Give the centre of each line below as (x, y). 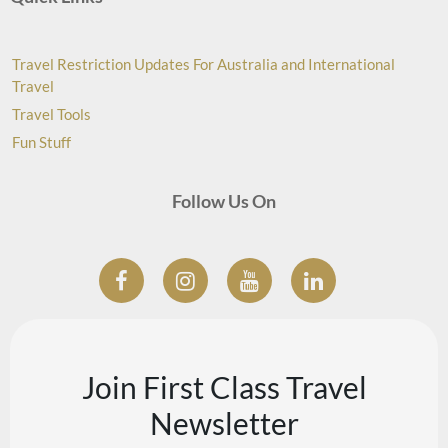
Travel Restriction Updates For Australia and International (203, 63)
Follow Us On (224, 200)
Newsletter (224, 422)
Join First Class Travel (224, 386)
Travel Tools (51, 113)
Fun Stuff (41, 141)
